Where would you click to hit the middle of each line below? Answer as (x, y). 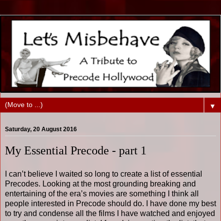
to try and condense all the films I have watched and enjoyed (110, 213)
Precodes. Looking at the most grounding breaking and (100, 184)
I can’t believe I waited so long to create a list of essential (104, 174)
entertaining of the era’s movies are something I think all (102, 193)
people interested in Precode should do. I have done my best (110, 203)
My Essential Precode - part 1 (76, 150)
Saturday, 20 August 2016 (41, 129)
